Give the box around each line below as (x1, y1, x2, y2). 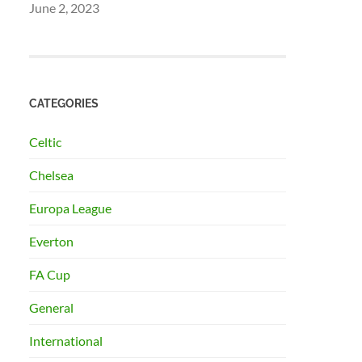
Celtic (29, 134, 62, 150)
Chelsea (29, 167, 74, 183)
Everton (29, 234, 74, 250)
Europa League (29, 200, 112, 217)
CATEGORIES (29, 96, 99, 111)
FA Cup (29, 267, 71, 283)
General (29, 300, 74, 316)
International (29, 333, 103, 349)
